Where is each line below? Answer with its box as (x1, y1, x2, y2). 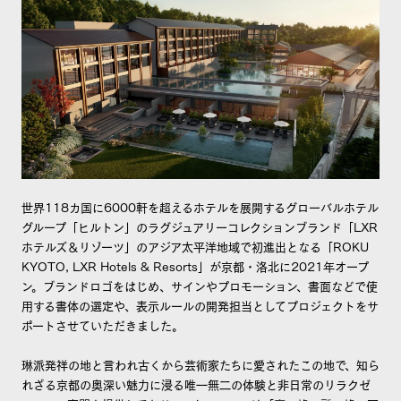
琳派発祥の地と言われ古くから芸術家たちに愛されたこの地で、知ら (21, 354, 380, 372)
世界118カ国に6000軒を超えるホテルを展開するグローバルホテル (21, 197, 379, 215)
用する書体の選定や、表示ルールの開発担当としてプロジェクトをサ (21, 295, 379, 313)
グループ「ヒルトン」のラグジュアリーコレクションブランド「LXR (21, 217, 378, 235)
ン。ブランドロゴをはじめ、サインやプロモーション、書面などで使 (21, 276, 378, 294)
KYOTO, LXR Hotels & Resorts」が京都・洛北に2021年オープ (21, 256, 369, 274)
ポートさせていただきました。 (21, 315, 183, 333)
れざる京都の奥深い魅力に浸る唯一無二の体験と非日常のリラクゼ (21, 374, 371, 392)
